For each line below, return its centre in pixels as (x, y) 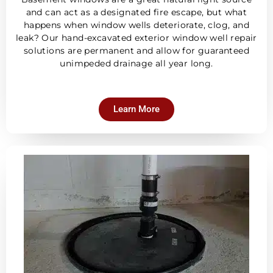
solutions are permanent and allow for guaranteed (136, 50)
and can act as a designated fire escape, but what (136, 12)
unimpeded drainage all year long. (136, 63)
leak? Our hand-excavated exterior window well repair (136, 37)
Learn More (136, 109)
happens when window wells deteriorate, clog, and (136, 25)
